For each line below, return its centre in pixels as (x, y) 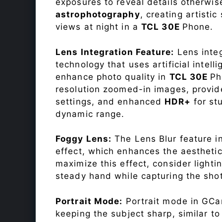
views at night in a (99, 27)
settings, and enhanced (110, 101)
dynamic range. (90, 114)
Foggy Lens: (84, 139)
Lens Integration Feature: (115, 52)
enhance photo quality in (112, 77)
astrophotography (98, 15)
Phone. (198, 27)
